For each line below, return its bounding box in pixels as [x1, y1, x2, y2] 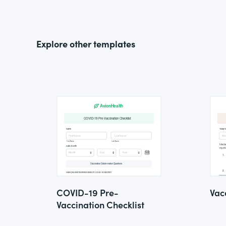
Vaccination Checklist [56, 198, 144, 211]
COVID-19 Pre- [56, 186, 119, 199]
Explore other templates [36, 37, 135, 50]
